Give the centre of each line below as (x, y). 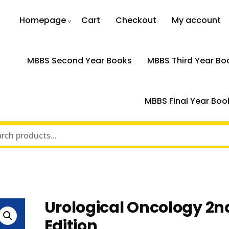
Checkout (136, 20)
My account (197, 20)
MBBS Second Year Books (79, 61)
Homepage (43, 20)
